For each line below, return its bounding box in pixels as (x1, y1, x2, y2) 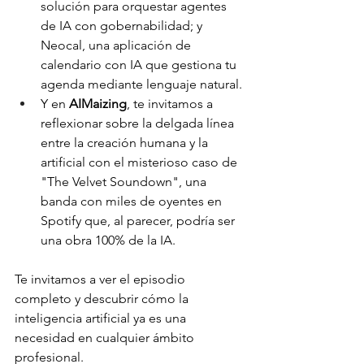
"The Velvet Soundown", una (41, 174, 210, 189)
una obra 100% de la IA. (41, 232, 175, 248)
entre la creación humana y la (41, 135, 211, 150)
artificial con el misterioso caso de (41, 154, 240, 170)
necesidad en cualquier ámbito (15, 330, 197, 345)
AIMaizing (69, 96, 127, 111)
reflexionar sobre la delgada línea (41, 115, 237, 131)
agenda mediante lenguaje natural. (41, 76, 242, 92)
